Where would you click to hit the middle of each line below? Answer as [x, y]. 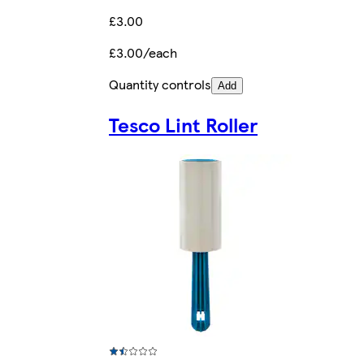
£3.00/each [143, 53]
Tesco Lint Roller [183, 125]
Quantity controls [160, 84]
